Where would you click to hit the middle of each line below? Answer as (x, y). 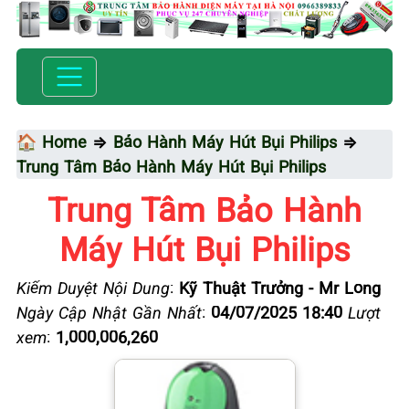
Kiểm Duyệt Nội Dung (93, 287)
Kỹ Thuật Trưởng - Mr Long (280, 287)
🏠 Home (52, 141)
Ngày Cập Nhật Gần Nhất (109, 312)
